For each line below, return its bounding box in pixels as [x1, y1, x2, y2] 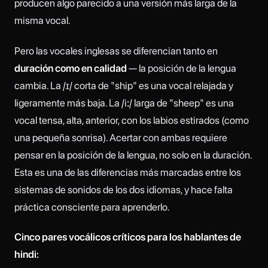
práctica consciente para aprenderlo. [14, 200, 170, 213]
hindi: [14, 248, 39, 260]
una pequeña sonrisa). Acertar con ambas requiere [14, 131, 227, 144]
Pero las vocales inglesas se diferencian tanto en [14, 44, 218, 57]
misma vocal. [14, 14, 71, 27]
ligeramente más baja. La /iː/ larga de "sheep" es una [14, 96, 234, 109]
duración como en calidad [14, 62, 127, 74]
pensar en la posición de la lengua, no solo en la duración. [14, 148, 252, 161]
